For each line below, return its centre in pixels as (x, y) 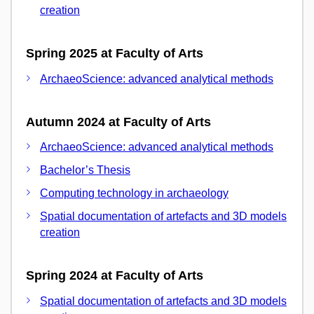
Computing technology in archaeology (134, 193)
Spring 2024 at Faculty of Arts (115, 275)
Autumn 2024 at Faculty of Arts (118, 122)
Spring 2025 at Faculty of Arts (115, 53)
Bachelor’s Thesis (85, 170)
